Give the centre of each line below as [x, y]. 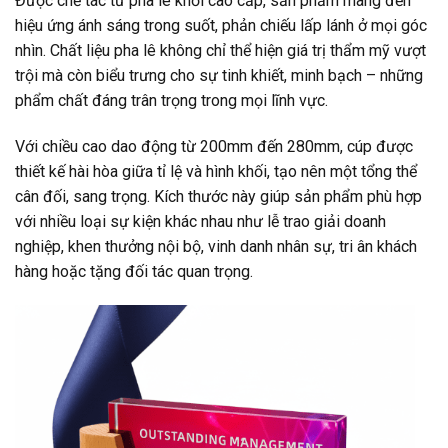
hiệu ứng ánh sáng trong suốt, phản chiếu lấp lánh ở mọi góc [221, 26]
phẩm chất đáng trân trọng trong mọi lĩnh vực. [171, 101]
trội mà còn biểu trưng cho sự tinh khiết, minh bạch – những [219, 76]
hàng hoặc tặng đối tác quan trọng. [134, 272]
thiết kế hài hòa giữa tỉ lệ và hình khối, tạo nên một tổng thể [216, 172]
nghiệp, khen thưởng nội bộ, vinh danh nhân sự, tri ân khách [216, 247]
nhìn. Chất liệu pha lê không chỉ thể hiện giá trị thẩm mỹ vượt [220, 51]
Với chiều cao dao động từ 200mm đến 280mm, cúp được [214, 147]
